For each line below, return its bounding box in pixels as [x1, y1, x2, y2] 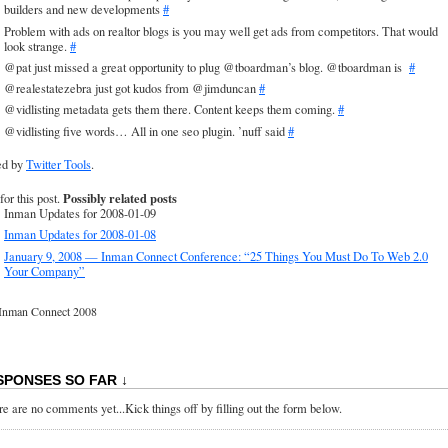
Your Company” [4, 262, 85, 280]
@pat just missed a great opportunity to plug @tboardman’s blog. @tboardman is [4, 58, 405, 76]
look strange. [4, 37, 70, 55]
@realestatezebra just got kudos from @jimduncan [4, 80, 259, 98]
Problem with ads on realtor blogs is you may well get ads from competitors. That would [4, 22, 438, 40]
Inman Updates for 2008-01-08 [4, 226, 156, 244]
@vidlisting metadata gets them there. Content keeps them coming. [4, 101, 338, 119]
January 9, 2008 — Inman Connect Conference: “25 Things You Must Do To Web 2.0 [4, 247, 428, 265]
